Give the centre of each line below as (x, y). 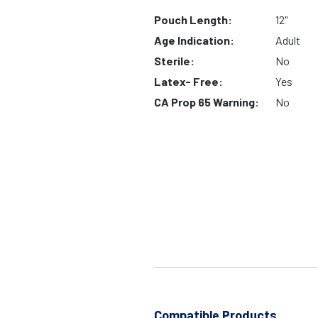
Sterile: (174, 61)
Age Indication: (194, 40)
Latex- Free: (188, 82)
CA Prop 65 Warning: (207, 102)
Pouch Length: (193, 20)
